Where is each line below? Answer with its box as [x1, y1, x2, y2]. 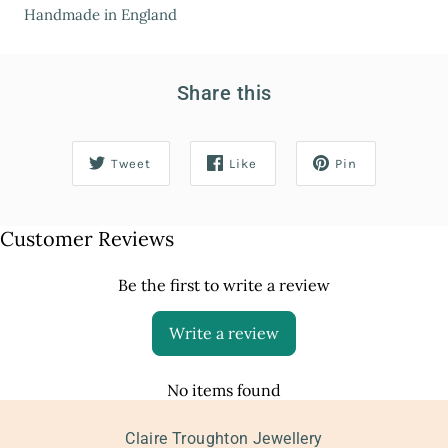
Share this [176, 80, 272, 105]
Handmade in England [24, 4, 177, 24]
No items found [167, 379, 281, 400]
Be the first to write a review [118, 274, 330, 295]
